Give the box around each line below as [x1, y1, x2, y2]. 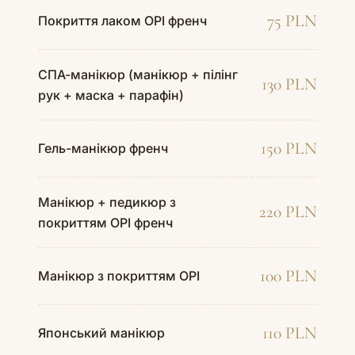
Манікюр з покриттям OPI [38, 267, 200, 284]
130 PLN [261, 73, 317, 94]
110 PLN [262, 322, 317, 343]
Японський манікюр [38, 324, 165, 341]
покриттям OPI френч [38, 214, 173, 231]
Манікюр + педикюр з [38, 193, 176, 210]
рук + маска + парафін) [38, 86, 184, 103]
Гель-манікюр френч [38, 139, 168, 156]
